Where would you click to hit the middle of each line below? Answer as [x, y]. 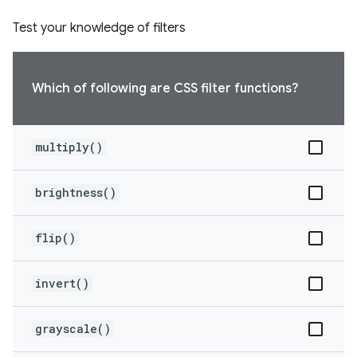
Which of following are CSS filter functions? [165, 88]
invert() [62, 283]
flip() [55, 238]
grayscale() [73, 329]
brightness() [76, 192]
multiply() [69, 147]
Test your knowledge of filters [99, 28]
